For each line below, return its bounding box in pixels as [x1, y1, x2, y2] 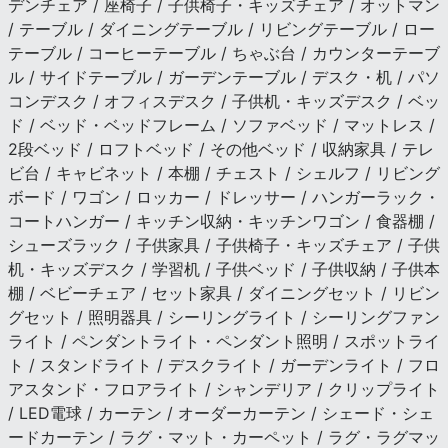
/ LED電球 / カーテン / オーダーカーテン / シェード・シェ [8, 402, 434, 423]
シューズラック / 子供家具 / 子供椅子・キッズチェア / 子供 [8, 234, 440, 255]
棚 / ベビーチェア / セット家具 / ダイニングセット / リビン [8, 282, 440, 303]
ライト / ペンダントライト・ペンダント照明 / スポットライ [8, 330, 440, 351]
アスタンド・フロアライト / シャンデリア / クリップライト [8, 378, 440, 399]
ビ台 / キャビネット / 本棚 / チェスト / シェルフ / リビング [8, 162, 440, 183]
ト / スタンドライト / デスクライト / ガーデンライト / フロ [8, 354, 440, 375]
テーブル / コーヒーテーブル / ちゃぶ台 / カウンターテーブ [8, 42, 440, 63]
